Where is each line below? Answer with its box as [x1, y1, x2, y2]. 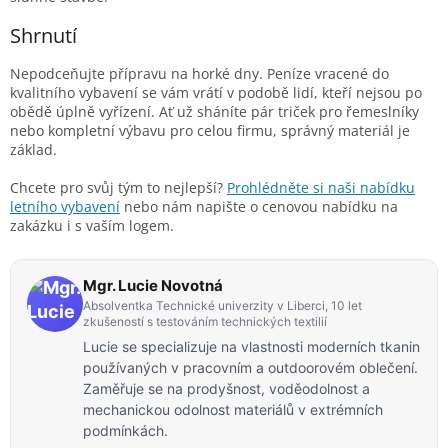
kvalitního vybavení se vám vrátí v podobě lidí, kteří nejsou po [10, 82, 422, 102]
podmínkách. [83, 421, 168, 439]
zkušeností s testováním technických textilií [83, 313, 327, 329]
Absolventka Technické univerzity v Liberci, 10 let [83, 297, 362, 313]
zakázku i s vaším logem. [10, 215, 174, 235]
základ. [10, 139, 57, 159]
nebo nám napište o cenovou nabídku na [120, 196, 398, 216]
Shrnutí [10, 22, 77, 50]
